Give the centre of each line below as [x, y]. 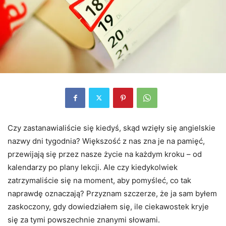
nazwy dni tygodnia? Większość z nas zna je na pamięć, [106, 141]
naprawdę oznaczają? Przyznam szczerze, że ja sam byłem [112, 193]
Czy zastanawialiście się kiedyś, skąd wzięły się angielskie [111, 128]
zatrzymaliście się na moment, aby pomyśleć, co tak [99, 180]
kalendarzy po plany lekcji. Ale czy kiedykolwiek [93, 167]
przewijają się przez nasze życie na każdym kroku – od [105, 154]
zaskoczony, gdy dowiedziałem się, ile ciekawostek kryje [108, 206]
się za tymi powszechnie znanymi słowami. [84, 219]
